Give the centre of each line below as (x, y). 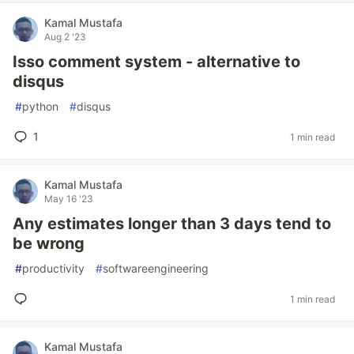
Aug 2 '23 (65, 37)
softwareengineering (156, 268)
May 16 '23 (69, 199)
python (40, 106)
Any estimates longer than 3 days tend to (172, 224)
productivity (53, 268)
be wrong (49, 243)
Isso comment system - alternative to (156, 62)
